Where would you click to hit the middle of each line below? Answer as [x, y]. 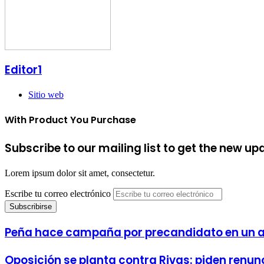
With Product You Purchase [70, 120]
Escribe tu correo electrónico [58, 193]
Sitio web [46, 94]
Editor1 [23, 70]
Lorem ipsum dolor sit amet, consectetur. [80, 173]
